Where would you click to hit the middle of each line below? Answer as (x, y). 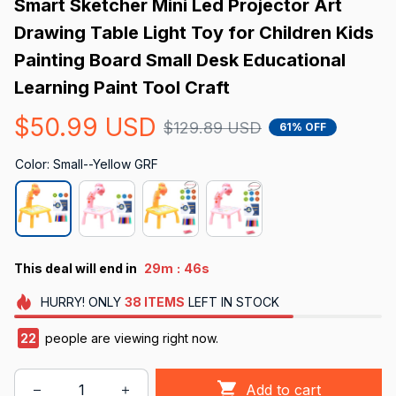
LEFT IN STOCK (232, 301)
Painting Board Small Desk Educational (180, 60)
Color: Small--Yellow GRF (87, 164)
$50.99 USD (85, 127)
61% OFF (303, 127)
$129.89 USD (213, 127)
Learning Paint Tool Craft (122, 87)
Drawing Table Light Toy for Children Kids (194, 32)
